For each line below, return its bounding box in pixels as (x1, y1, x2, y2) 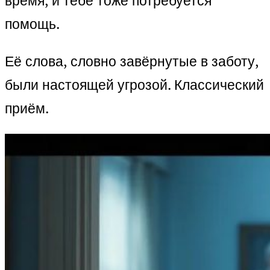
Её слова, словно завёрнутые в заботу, (5, 52, 259, 71)
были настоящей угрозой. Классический (5, 75, 264, 95)
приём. (5, 99, 49, 118)
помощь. (5, 14, 60, 34)
